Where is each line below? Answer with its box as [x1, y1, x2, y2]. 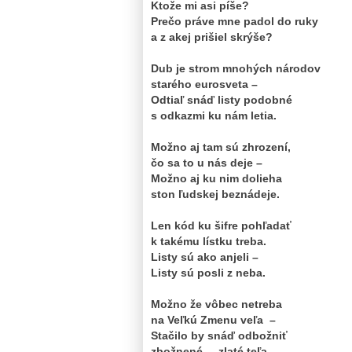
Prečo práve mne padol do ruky [151, 14, 321, 27]
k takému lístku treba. [151, 234, 266, 247]
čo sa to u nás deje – [151, 156, 262, 169]
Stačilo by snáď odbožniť [151, 328, 288, 342]
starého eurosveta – [151, 77, 258, 90]
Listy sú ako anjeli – [151, 250, 258, 263]
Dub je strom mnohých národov [151, 61, 321, 75]
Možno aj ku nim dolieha [151, 171, 282, 185]
